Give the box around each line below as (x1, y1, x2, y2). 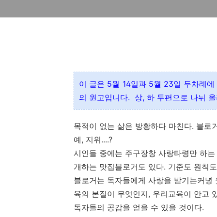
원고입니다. (89, 93, 130, 102)
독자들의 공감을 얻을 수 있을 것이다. (74, 202, 204, 212)
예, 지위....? (74, 135, 112, 144)
